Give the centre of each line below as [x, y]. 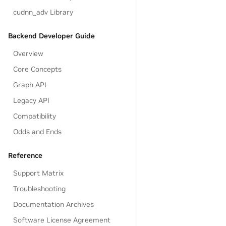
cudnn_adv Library [43, 12]
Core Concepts [38, 69]
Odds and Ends [38, 132]
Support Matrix [39, 173]
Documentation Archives [54, 204]
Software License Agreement [62, 220]
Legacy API [32, 100]
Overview [29, 53]
